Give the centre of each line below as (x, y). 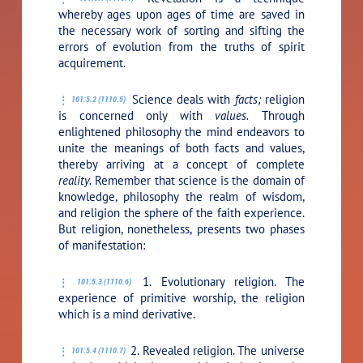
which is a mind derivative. (127, 314)
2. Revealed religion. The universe (216, 350)
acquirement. (92, 62)
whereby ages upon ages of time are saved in (181, 14)
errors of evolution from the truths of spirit (181, 46)
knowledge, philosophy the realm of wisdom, (181, 196)
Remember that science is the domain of (198, 180)
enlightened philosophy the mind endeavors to (181, 131)
